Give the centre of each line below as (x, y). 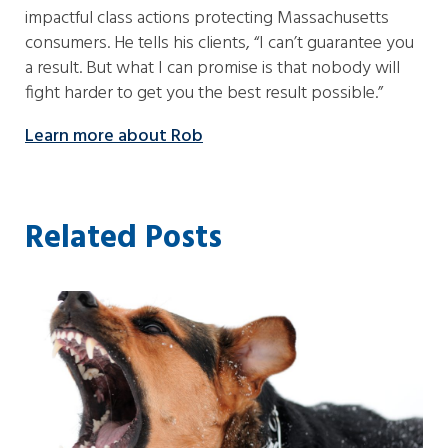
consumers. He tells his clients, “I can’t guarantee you (219, 43)
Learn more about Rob (114, 136)
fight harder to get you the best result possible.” (204, 93)
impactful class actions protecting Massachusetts (207, 18)
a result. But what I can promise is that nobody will (212, 68)
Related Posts (123, 238)
